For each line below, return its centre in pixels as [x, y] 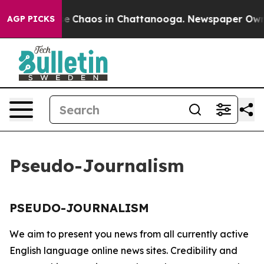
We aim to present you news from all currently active [129, 234]
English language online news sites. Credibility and [123, 250]
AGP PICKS [31, 19]
